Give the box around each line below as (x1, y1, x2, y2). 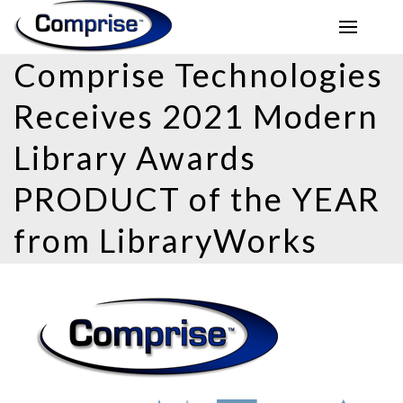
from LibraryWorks (13, 220, 318, 260)
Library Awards (13, 138, 256, 177)
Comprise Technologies (13, 55, 383, 94)
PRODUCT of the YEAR (13, 179, 381, 219)
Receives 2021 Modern (13, 96, 379, 136)
